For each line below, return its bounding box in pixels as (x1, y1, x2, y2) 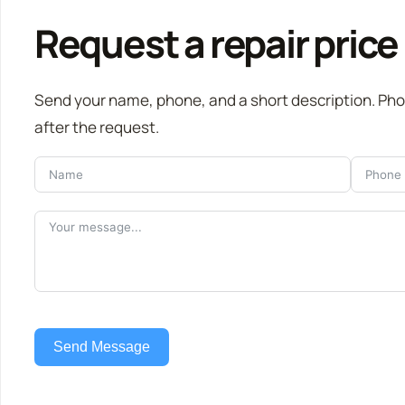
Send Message (52, 339, 150, 355)
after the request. (33, 116, 159, 137)
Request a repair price (33, 16, 398, 70)
